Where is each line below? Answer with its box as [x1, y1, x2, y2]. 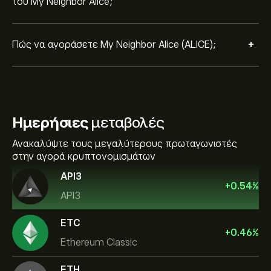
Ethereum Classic [60, 237, 137, 248]
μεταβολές [88, 114, 165, 131]
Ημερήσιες [12, 114, 88, 131]
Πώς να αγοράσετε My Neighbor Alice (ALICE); [12, 39, 216, 50]
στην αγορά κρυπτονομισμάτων [12, 151, 155, 162]
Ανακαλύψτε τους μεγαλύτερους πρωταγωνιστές [12, 139, 237, 149]
